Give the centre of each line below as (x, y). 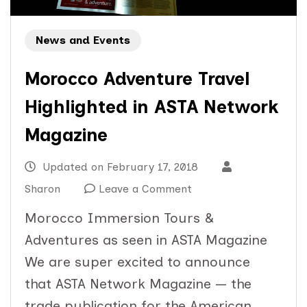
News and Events (83, 40)
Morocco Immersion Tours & (119, 218)
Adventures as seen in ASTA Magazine (146, 240)
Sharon (42, 189)
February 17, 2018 (152, 167)
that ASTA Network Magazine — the (138, 284)
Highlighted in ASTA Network (151, 107)
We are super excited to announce (137, 262)
